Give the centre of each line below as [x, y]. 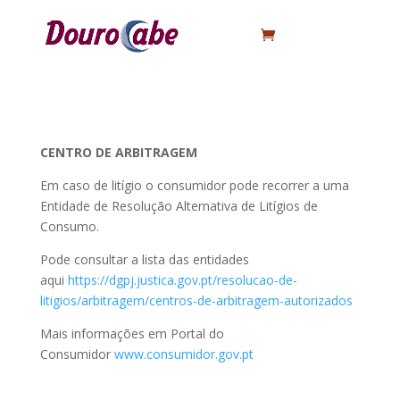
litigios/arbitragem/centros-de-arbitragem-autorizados [196, 300]
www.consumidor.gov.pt [183, 354]
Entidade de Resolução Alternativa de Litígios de [179, 206]
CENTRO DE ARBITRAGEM [118, 152]
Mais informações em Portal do [132, 333]
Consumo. [69, 226]
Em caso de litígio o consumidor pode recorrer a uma [194, 185]
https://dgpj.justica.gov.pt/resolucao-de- [182, 280]
